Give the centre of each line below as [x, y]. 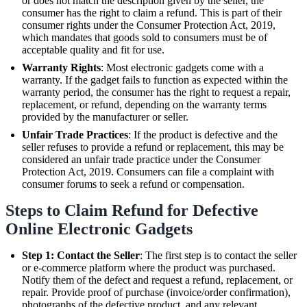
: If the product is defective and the [203, 134]
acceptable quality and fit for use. [93, 49]
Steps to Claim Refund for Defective [132, 210]
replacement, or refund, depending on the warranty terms [144, 104]
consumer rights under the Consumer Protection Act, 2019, [149, 25]
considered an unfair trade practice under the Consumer [141, 159]
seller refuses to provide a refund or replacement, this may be [153, 147]
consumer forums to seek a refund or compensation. [133, 184]
